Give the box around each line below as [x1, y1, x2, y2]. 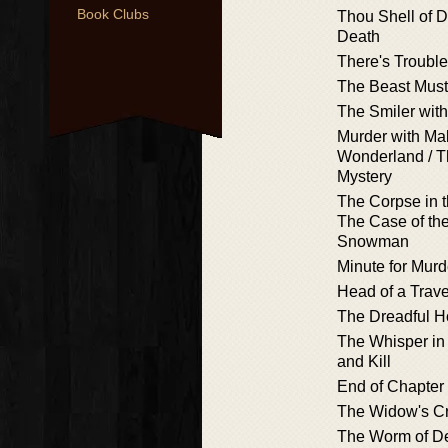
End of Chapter [337, 378, 444, 395]
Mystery [337, 168, 392, 185]
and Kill [337, 353, 391, 370]
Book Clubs [77, 6, 149, 22]
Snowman [337, 233, 409, 250]
